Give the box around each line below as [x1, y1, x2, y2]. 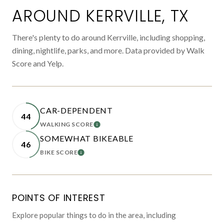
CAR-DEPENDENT [40, 105, 113, 115]
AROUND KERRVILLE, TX [12, 4, 189, 27]
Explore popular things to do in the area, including [12, 210, 176, 219]
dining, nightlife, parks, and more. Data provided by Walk [12, 45, 204, 55]
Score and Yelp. [12, 58, 63, 68]
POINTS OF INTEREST [12, 191, 105, 204]
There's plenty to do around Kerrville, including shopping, [12, 32, 205, 42]
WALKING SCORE [40, 120, 93, 128]
